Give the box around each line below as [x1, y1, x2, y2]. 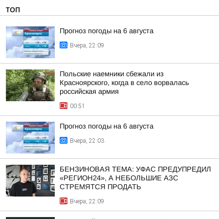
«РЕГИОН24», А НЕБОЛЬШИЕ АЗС [60, 174, 178, 182]
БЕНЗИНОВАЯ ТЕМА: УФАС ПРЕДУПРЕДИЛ [60, 165, 211, 173]
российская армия [60, 88, 119, 95]
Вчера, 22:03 [70, 137, 104, 144]
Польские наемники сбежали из [60, 70, 164, 78]
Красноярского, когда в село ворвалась [60, 79, 189, 87]
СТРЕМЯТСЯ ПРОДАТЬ [60, 183, 141, 191]
